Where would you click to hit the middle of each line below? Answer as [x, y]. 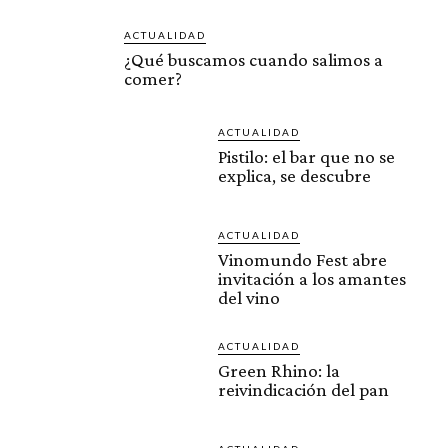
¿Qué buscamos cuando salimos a [253, 60]
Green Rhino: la [279, 371]
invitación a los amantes [312, 279]
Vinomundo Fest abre [302, 260]
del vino [249, 298]
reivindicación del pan [303, 390]
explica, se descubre [294, 176]
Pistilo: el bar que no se [306, 157]
